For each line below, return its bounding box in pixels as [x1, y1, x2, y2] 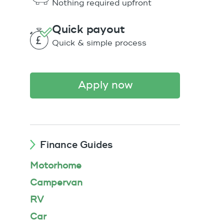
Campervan [30, 176, 82, 188]
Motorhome [30, 159, 81, 171]
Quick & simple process [52, 38, 146, 48]
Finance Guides [40, 138, 112, 151]
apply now [85, 78, 132, 92]
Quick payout [52, 22, 125, 37]
